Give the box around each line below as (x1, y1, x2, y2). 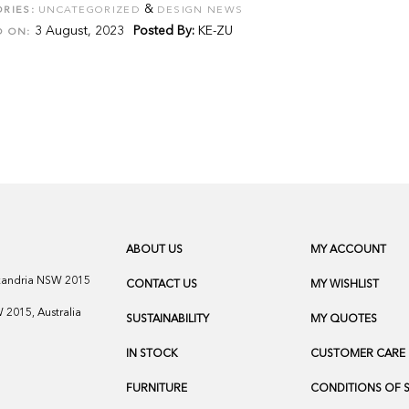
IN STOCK (126, 349, 178, 360)
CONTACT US (126, 279, 198, 290)
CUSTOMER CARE (309, 349, 405, 360)
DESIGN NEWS (156, 5, 244, 16)
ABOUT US (126, 245, 184, 256)
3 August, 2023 (30, 25, 124, 37)
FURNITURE (126, 383, 188, 394)
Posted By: (132, 25, 194, 37)
